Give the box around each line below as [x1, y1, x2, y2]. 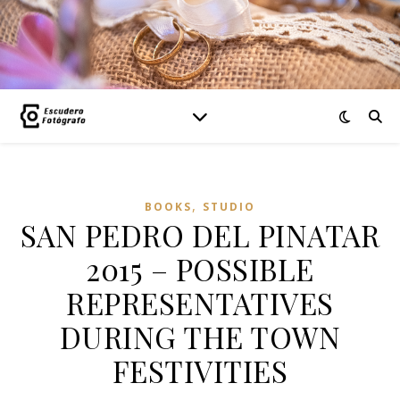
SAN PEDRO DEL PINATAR [20, 215, 380, 254]
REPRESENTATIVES [66, 283, 334, 322]
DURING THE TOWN [59, 317, 341, 356]
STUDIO [203, 199, 255, 214]
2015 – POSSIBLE [86, 249, 314, 288]
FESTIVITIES [112, 351, 288, 390]
